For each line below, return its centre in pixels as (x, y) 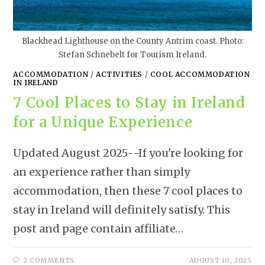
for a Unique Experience (103, 122)
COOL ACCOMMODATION (200, 75)
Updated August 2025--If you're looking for (128, 153)
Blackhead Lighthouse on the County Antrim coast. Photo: (132, 41)
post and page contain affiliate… (98, 229)
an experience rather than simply (102, 172)
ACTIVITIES (119, 75)
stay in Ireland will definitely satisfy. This (122, 210)
